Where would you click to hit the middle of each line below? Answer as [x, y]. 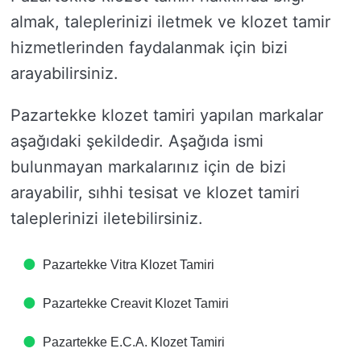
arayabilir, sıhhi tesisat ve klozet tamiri [155, 193]
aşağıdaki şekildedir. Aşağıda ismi [137, 141]
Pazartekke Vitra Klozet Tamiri [129, 265]
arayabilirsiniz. [64, 73]
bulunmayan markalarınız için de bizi [148, 167]
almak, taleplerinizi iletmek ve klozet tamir [170, 22]
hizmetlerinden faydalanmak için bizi [149, 48]
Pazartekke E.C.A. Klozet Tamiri [134, 342]
